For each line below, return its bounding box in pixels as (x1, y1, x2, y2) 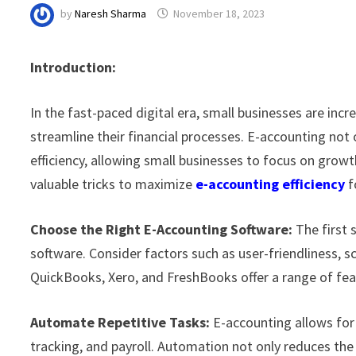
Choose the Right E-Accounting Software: (30, 219, 293, 238)
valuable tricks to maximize (30, 174, 196, 193)
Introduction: (30, 57, 117, 76)
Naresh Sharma (75, 6, 147, 21)
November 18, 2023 (173, 6, 265, 21)
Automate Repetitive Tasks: (30, 312, 211, 331)
